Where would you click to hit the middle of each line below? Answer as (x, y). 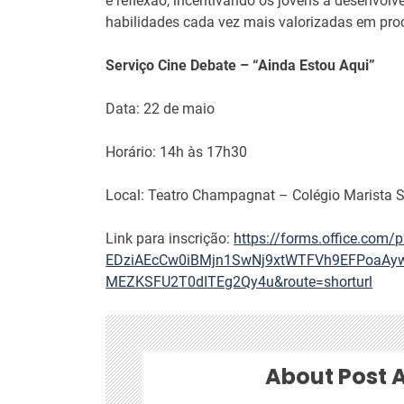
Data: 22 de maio (161, 108)
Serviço (130, 65)
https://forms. (278, 238)
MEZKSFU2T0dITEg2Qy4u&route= (215, 281)
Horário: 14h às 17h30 (177, 151)
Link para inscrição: (170, 238)
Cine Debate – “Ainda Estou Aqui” (265, 65)
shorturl (349, 281)
